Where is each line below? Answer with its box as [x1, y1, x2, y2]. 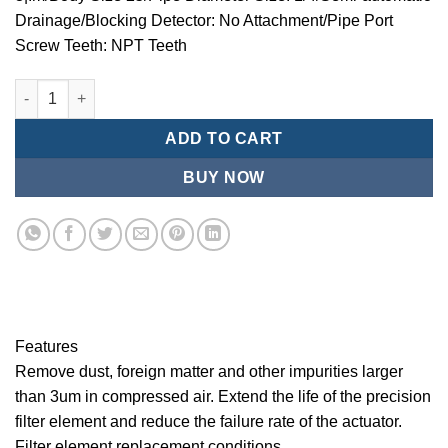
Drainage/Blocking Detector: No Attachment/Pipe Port [15, 12, 393, 30]
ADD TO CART [165, 129, 283, 147]
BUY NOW [183, 168, 265, 186]
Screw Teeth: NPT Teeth [15, 37, 187, 55]
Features [15, 337, 78, 355]
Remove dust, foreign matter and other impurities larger [15, 362, 403, 380]
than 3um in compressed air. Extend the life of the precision [15, 387, 431, 405]
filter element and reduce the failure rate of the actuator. [15, 412, 402, 430]
